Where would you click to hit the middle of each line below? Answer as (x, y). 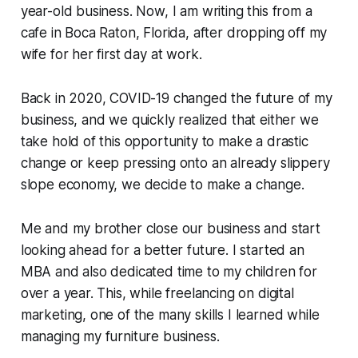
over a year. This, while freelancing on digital (157, 293)
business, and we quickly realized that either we (169, 119)
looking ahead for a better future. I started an (162, 250)
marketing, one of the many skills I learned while (170, 314)
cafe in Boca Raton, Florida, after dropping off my (174, 32)
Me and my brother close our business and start (170, 228)
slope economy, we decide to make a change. (162, 184)
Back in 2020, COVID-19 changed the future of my (176, 98)
